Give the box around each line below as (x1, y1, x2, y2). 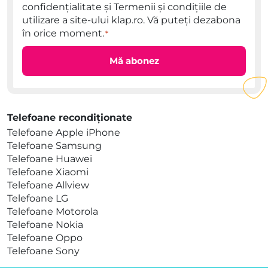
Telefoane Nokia (7, 218, 83, 230)
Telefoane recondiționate (7, 111, 132, 123)
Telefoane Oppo (7, 232, 83, 243)
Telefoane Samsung (7, 139, 102, 151)
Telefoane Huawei (7, 153, 92, 165)
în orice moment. (22, 27, 104, 39)
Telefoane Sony (7, 245, 80, 257)
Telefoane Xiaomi (7, 166, 89, 178)
